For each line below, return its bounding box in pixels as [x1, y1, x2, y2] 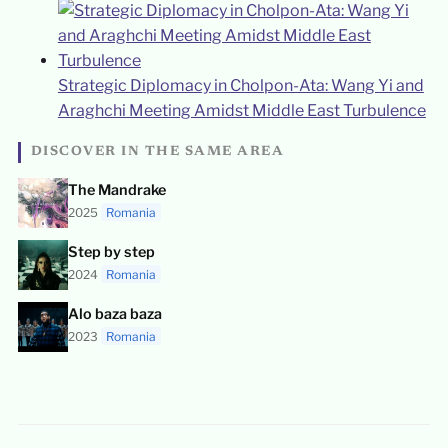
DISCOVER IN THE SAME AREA [30, 144, 285, 159]
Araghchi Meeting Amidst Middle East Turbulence [57, 101, 426, 121]
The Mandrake [67, 180, 166, 199]
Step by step [67, 242, 155, 261]
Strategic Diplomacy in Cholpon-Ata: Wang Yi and [57, 76, 424, 96]
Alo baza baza [67, 304, 162, 323]
